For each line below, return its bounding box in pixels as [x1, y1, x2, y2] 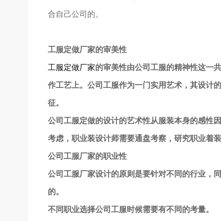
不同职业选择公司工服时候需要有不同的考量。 [48, 205, 214, 214]
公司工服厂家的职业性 [48, 152, 127, 161]
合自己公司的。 [48, 10, 103, 19]
